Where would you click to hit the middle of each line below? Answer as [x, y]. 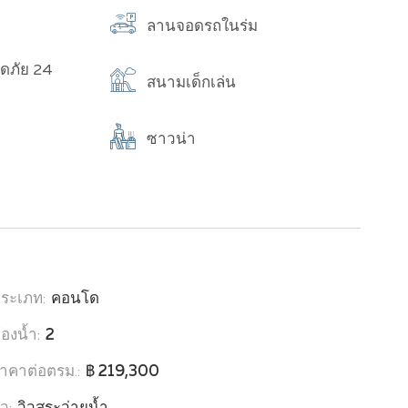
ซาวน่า [172, 139]
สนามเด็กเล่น [192, 83]
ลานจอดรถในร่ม [203, 26]
